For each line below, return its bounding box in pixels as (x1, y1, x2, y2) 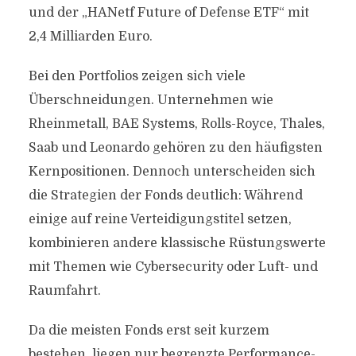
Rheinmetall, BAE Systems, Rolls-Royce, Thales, (28, 117, 325, 131)
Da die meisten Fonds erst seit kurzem (28, 323, 269, 338)
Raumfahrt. (28, 284, 101, 298)
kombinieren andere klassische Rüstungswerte (28, 236, 326, 250)
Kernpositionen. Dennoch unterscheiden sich (28, 164, 315, 179)
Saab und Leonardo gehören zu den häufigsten (28, 141, 323, 155)
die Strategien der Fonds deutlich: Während (28, 188, 303, 203)
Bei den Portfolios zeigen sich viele (28, 69, 246, 83)
